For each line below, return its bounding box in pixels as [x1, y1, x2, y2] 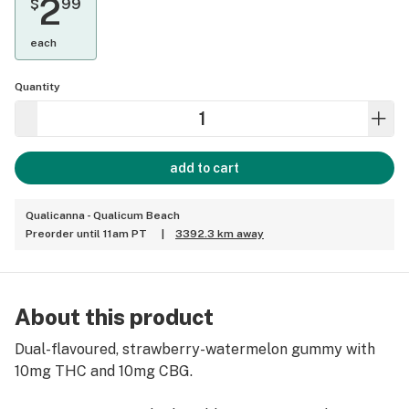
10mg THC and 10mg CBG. [15, 362, 193, 380]
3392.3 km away [175, 227, 264, 240]
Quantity [15, 80, 60, 93]
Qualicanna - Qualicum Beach [26, 209, 180, 222]
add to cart [170, 161, 239, 175]
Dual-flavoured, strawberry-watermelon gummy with [15, 341, 375, 358]
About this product [15, 304, 214, 330]
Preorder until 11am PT [26, 227, 147, 240]
